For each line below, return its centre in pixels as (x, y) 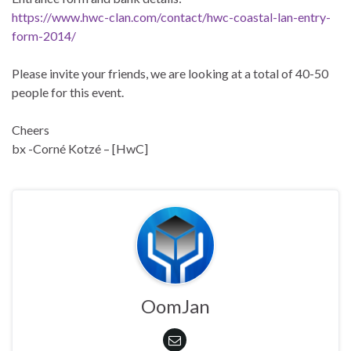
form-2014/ (44, 36)
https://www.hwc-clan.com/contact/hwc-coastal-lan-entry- (171, 17)
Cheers (31, 130)
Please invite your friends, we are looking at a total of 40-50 (170, 74)
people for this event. (68, 92)
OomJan (175, 306)
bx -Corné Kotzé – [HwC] (80, 149)
